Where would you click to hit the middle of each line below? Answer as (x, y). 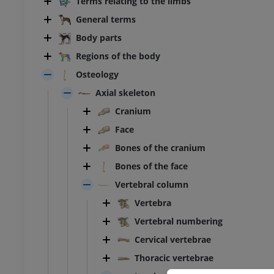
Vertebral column (152, 185)
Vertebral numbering (179, 221)
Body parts (99, 38)
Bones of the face (151, 166)
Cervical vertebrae (173, 240)
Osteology (97, 75)
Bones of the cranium (160, 148)
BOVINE (115, 266)
